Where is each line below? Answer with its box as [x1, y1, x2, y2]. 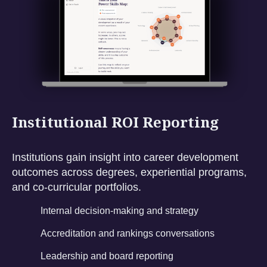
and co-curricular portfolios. [12, 181, 141, 194]
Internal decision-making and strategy [41, 206, 198, 216]
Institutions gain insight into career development [12, 151, 238, 164]
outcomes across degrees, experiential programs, [12, 166, 247, 179]
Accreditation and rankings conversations [41, 228, 215, 239]
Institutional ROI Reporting [12, 112, 219, 132]
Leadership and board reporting [41, 251, 173, 262]
